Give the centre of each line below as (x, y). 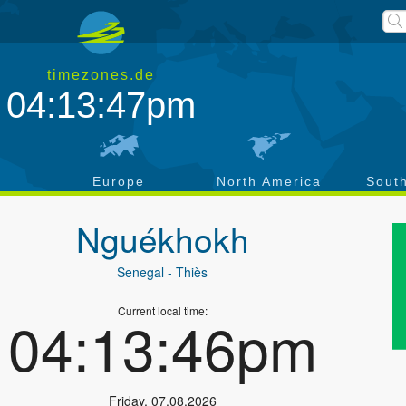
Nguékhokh (162, 239)
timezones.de (101, 75)
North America (269, 181)
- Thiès (186, 272)
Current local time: (162, 310)
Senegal (141, 272)
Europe (119, 181)
